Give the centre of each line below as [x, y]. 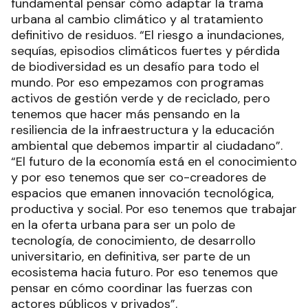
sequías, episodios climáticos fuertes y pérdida [145, 51]
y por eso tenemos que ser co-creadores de [139, 178]
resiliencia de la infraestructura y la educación [143, 130]
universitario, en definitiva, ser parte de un [131, 257]
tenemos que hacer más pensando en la [125, 114]
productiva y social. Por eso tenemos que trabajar [154, 209]
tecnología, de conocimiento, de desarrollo [133, 241]
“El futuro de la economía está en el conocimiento [154, 162]
